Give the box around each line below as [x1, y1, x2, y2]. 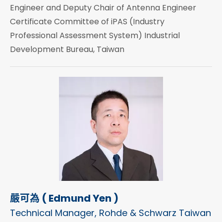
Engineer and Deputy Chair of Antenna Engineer [10, 1, 196, 13]
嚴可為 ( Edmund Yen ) [10, 191, 118, 205]
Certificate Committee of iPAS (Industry [10, 15, 165, 27]
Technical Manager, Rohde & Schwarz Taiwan [10, 206, 211, 219]
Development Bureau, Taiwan [10, 43, 124, 55]
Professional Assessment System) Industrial [10, 29, 180, 41]
